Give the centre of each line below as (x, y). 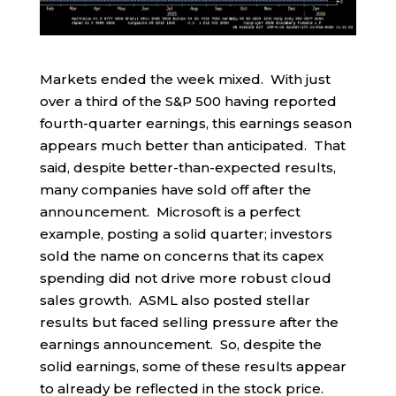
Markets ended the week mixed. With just (185, 80)
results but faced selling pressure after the (189, 323)
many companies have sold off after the (175, 190)
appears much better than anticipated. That (192, 146)
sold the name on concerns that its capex (181, 256)
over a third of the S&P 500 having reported (188, 102)
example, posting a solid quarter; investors (186, 234)
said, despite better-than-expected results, (187, 168)
